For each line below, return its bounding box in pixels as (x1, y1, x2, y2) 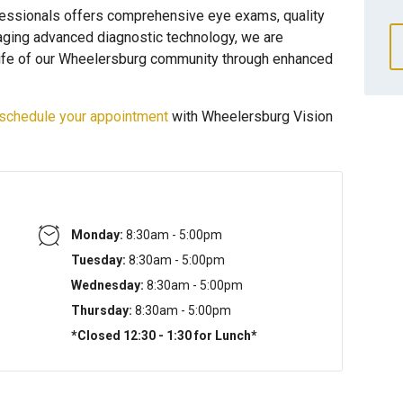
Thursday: (71, 303, 133, 318)
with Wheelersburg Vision (168, 108, 333, 125)
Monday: (71, 228, 124, 242)
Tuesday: (71, 253, 127, 267)
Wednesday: (71, 278, 145, 292)
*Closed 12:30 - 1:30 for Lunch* (71, 328, 258, 343)
